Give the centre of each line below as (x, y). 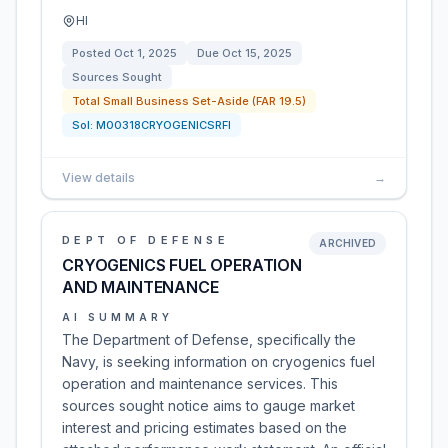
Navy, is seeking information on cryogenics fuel (218, 361)
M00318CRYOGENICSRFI (163, 125)
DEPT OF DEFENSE (145, 240)
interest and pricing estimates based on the (204, 427)
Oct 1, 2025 (145, 53)
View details (98, 177)
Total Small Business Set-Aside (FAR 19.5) (189, 101)
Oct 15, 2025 (257, 53)
